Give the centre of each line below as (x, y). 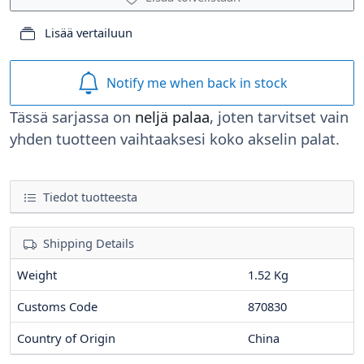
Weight (37, 274)
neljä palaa (172, 116)
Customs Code (57, 306)
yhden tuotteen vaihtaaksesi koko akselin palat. (175, 138)
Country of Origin (66, 338)
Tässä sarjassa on (72, 116)
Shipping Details (89, 243)
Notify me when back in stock (197, 82)
